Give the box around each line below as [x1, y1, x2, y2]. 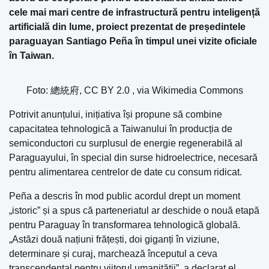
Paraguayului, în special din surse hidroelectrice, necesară [9, 153, 258, 163]
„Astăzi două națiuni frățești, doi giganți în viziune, [9, 234, 219, 244]
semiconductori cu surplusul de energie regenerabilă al [9, 138, 243, 148]
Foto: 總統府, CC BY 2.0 [26, 85, 132, 95]
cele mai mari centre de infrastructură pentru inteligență [9, 7, 260, 17]
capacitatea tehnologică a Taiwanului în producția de [9, 124, 232, 134]
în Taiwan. [9, 50, 54, 61]
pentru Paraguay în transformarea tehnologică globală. [9, 220, 240, 230]
